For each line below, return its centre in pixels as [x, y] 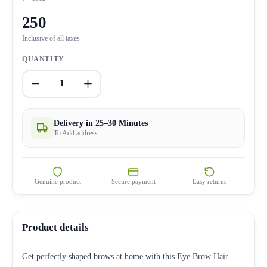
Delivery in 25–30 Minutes [101, 123]
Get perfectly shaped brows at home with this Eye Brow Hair [125, 256]
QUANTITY [43, 59]
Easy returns [209, 181]
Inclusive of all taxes [51, 38]
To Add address [76, 133]
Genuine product [58, 181]
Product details [55, 227]
